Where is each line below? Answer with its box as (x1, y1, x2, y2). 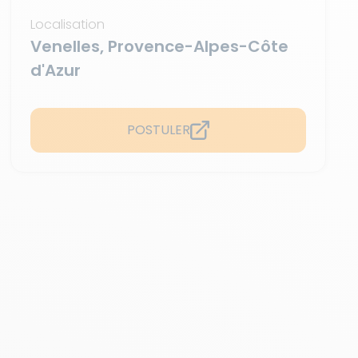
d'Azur (30, 59, 82, 82)
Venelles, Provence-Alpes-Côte (30, 35, 289, 58)
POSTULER (127, 121, 191, 139)
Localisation (30, 15, 105, 34)
